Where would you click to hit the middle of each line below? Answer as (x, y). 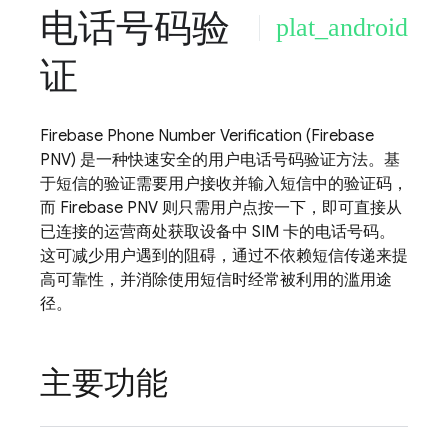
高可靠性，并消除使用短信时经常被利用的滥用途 (216, 280)
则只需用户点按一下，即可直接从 (280, 208)
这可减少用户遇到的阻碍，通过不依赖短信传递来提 (224, 256)
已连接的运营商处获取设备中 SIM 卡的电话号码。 (217, 232)
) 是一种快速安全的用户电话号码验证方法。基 (235, 160)
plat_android (342, 27)
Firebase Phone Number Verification (171, 136)
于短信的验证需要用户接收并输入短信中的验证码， (224, 184)
